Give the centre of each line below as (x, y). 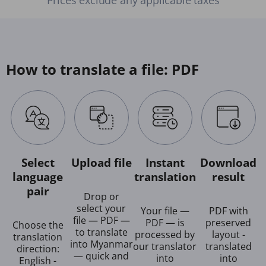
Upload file (101, 163)
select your (101, 208)
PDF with (228, 210)
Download (228, 163)
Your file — (165, 210)
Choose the (38, 225)
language (38, 177)
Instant (165, 163)
